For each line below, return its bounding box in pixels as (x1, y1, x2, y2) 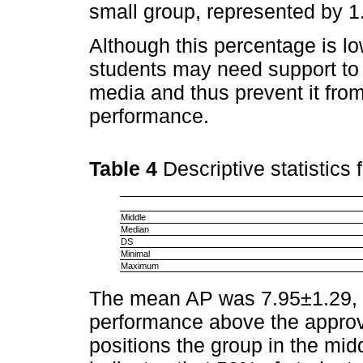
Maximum (120, 260, 159, 271)
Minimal (120, 248, 150, 258)
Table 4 (89, 157, 163, 181)
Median (120, 224, 149, 234)
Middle (120, 211, 146, 222)
